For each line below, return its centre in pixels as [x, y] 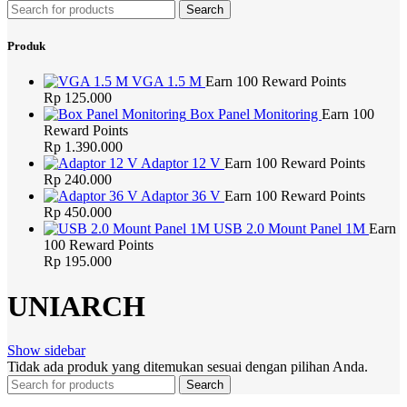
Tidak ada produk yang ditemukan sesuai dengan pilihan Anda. [188, 367]
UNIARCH [76, 306]
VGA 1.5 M [169, 82]
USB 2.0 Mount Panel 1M [291, 229]
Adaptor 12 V [183, 164]
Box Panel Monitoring [256, 114]
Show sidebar [46, 351]
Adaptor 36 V [183, 196]
